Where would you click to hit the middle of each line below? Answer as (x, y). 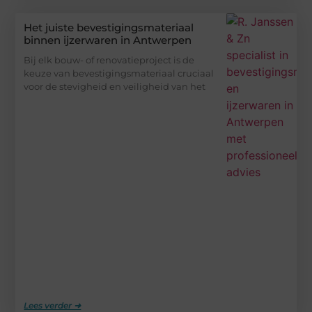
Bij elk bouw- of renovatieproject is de (109, 60)
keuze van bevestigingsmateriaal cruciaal (119, 73)
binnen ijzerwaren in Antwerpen (108, 40)
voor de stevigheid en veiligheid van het (115, 87)
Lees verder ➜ (53, 305)
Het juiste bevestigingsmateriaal (109, 28)
